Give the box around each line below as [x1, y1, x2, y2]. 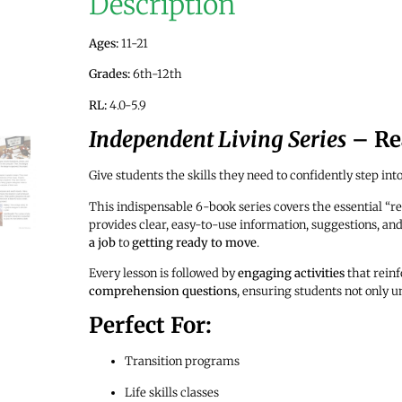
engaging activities [237, 265, 345, 281]
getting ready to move [131, 234, 257, 250]
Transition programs [124, 354, 240, 370]
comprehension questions [88, 283, 237, 299]
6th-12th [129, 66, 182, 83]
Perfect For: [88, 311, 212, 340]
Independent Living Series [88, 126, 346, 154]
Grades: [88, 66, 130, 83]
